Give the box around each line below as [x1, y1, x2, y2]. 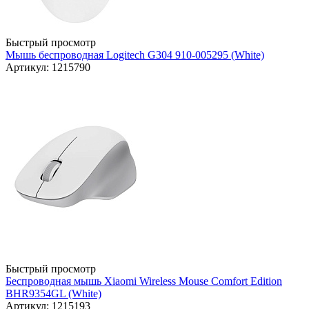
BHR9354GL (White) [6, 288, 101, 300]
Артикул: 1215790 [6, 61, 90, 74]
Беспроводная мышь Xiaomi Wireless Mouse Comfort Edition [6, 275, 282, 288]
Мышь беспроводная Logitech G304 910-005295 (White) [6, 49, 264, 61]
